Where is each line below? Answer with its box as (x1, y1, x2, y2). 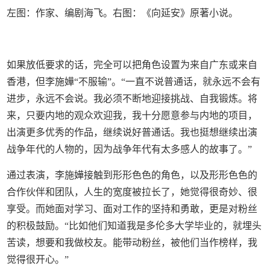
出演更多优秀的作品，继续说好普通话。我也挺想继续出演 (7, 127, 258, 138)
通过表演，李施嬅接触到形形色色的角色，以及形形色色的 (7, 170, 258, 181)
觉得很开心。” (7, 254, 69, 265)
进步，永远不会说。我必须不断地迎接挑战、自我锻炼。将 (7, 93, 258, 104)
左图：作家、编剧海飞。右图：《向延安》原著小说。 (7, 8, 239, 19)
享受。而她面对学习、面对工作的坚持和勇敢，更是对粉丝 (7, 204, 258, 215)
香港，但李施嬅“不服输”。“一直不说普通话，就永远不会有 (7, 77, 261, 87)
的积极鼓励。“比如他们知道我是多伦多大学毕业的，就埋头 (7, 221, 262, 231)
